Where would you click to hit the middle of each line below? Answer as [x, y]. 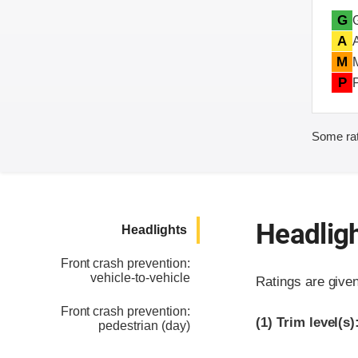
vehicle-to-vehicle [140, 277]
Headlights [154, 229]
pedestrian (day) [144, 325]
